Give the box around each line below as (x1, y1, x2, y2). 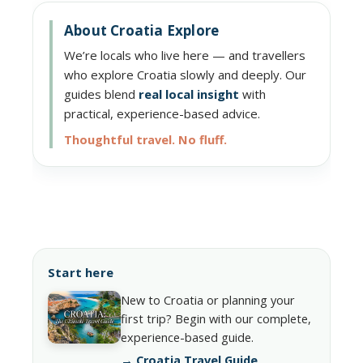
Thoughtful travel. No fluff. (64, 132, 227, 148)
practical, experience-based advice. (64, 105, 260, 122)
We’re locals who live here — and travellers (64, 47, 305, 64)
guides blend (64, 86, 139, 103)
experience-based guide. (121, 330, 254, 346)
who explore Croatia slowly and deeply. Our (64, 66, 306, 83)
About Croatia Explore (64, 21, 220, 41)
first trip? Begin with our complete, (121, 311, 311, 327)
